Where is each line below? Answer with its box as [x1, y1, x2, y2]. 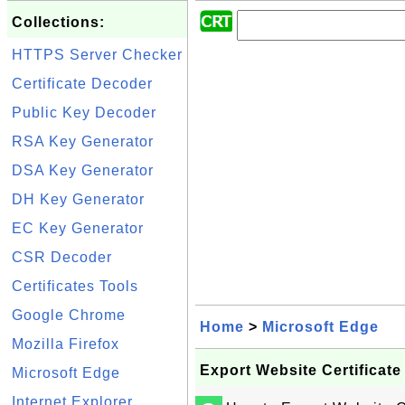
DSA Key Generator [12, 163, 154, 178]
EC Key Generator [12, 221, 144, 236]
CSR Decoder [12, 250, 112, 265]
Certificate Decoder [12, 76, 153, 91]
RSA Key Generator [12, 134, 154, 149]
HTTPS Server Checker [12, 47, 183, 62]
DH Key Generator [12, 192, 145, 207]
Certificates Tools [12, 278, 138, 294]
